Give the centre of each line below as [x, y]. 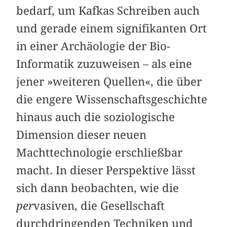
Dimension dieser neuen [82, 135]
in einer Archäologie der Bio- [93, 46]
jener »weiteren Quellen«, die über [109, 81]
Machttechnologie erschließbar [100, 152]
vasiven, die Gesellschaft [99, 205]
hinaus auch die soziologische [96, 117]
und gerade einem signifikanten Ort [112, 28]
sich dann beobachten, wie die [98, 188]
